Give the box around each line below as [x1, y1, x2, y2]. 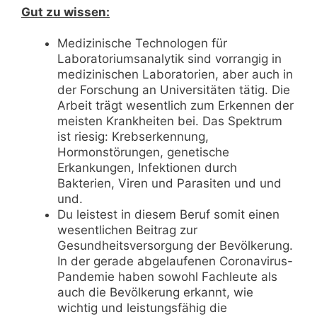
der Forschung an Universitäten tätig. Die [57, 82, 290, 97]
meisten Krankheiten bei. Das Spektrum [57, 113, 282, 128]
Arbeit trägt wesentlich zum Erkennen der [57, 98, 294, 113]
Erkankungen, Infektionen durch [57, 160, 237, 175]
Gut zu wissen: [21, 4, 110, 19]
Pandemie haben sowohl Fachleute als [57, 269, 277, 284]
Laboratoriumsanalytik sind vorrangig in [57, 51, 282, 66]
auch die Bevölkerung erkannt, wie [57, 284, 253, 299]
